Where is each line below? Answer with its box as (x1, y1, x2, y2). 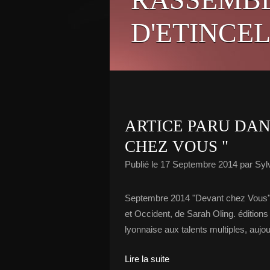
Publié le (125, 159, 160, 169)
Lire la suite (125, 254, 169, 264)
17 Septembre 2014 (160, 159, 237, 169)
